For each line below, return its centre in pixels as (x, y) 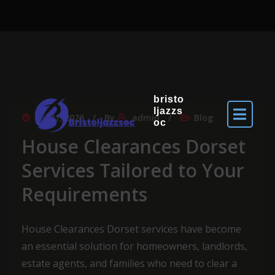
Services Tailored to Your (133, 170)
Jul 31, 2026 (60, 118)
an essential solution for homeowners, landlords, (134, 246)
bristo (168, 99)
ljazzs (168, 110)
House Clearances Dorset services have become (131, 229)
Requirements (84, 194)
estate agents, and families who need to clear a (129, 263)
